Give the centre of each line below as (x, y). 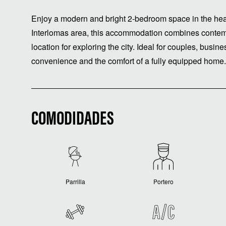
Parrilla (75, 181)
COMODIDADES (73, 120)
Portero (164, 181)
